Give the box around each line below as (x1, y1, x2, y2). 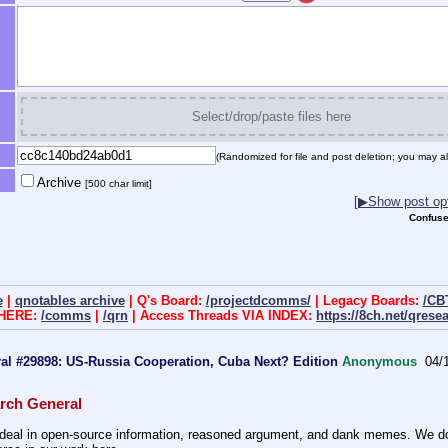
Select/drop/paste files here (192, 109, 351, 125)
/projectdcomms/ (205, 292, 311, 308)
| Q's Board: (124, 292, 206, 308)
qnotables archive (14, 292, 125, 308)
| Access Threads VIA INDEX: (128, 307, 316, 323)
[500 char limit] (84, 178, 152, 190)
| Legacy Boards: (310, 292, 423, 308)
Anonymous (342, 353, 417, 369)
